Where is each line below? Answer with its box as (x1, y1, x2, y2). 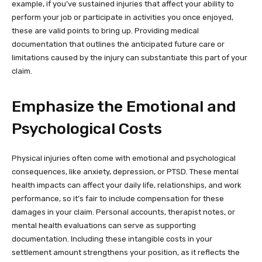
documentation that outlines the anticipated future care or (12, 39, 225, 49)
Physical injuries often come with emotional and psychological (12, 153, 236, 163)
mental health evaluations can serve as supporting (12, 220, 196, 230)
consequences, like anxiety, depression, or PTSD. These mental (12, 167, 239, 176)
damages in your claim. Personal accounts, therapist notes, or (12, 207, 235, 216)
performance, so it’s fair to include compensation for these (12, 194, 224, 203)
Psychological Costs (12, 119, 162, 138)
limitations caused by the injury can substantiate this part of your (12, 53, 247, 62)
